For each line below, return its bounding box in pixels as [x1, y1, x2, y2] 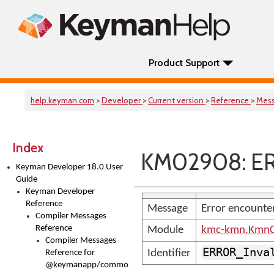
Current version [148, 95, 206, 105]
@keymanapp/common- [45, 261, 136, 270]
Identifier [147, 248, 191, 259]
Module [147, 224, 183, 236]
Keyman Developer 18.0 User [16, 163, 123, 172]
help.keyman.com [31, 95, 94, 105]
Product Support [149, 57, 220, 68]
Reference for [45, 248, 95, 257]
